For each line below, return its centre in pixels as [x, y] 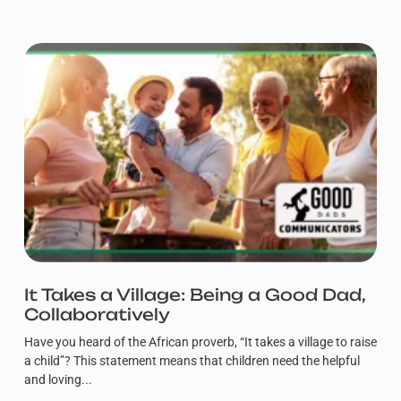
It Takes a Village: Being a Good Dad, [194, 294]
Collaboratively [97, 314]
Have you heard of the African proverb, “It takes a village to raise [200, 341]
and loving [52, 379]
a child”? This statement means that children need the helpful [192, 360]
